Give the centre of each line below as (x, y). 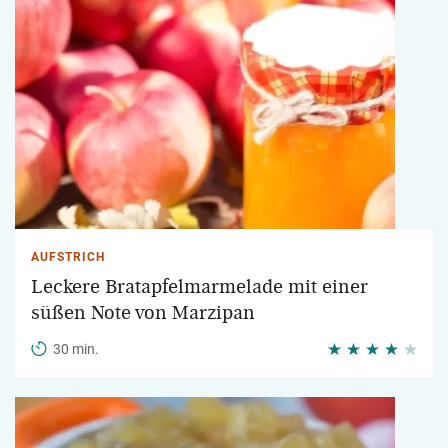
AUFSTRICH (68, 257)
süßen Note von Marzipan (143, 313)
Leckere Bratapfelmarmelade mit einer (199, 287)
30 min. (76, 349)
